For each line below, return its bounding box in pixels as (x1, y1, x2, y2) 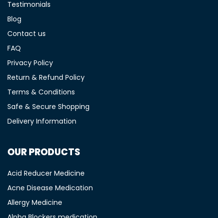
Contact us (7, 29, 46, 38)
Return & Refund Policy (7, 73, 85, 82)
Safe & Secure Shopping (7, 102, 90, 111)
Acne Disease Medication (7, 183, 93, 193)
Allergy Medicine (7, 198, 62, 207)
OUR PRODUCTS (7, 145, 80, 159)
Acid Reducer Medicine (7, 168, 85, 178)
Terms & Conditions (7, 87, 75, 97)
